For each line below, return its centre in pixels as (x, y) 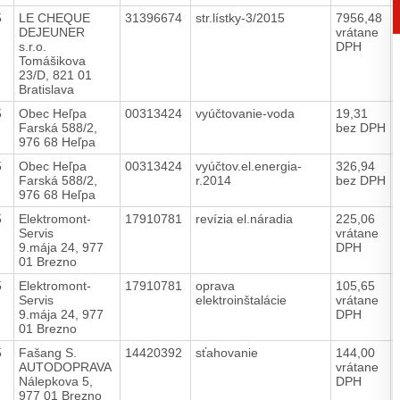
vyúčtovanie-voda (246, 113)
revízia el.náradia (246, 218)
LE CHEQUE (54, 17)
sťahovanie (228, 352)
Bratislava (46, 89)
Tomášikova (52, 60)
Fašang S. (47, 352)
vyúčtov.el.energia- (248, 166)
